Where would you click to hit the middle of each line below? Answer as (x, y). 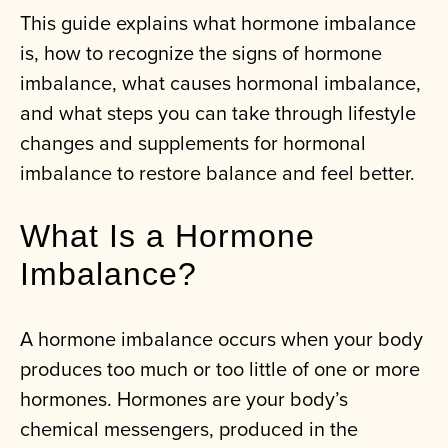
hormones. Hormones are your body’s (184, 399)
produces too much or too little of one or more (220, 369)
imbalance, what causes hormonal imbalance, (220, 83)
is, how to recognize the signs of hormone (201, 53)
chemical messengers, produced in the (189, 429)
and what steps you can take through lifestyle (218, 113)
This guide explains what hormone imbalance (218, 23)
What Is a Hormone (167, 236)
